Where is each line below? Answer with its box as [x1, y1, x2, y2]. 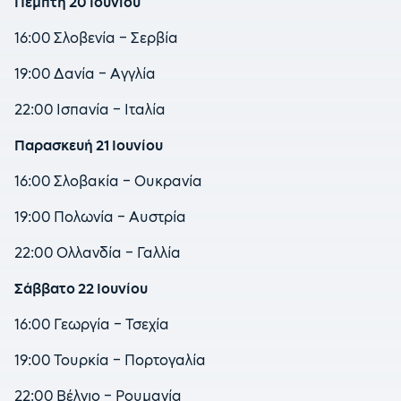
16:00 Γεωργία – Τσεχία [14, 315, 169, 334]
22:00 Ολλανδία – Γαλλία [14, 243, 181, 262]
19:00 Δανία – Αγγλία [14, 64, 156, 83]
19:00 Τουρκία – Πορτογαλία [14, 351, 206, 370]
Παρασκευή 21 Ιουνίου [14, 136, 163, 155]
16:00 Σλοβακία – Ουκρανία [14, 172, 202, 191]
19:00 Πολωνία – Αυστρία [14, 208, 186, 226]
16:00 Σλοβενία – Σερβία [14, 29, 178, 47]
